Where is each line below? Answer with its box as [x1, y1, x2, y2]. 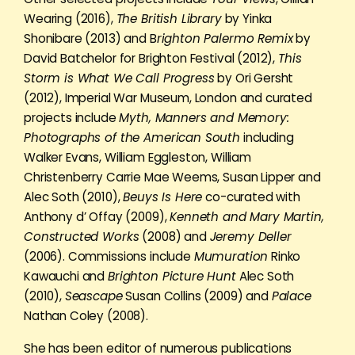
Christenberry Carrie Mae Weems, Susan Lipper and [24, 169, 321, 185]
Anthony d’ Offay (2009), [24, 208, 170, 225]
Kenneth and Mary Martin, [170, 208, 324, 225]
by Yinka [221, 10, 273, 27]
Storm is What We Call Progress [24, 70, 215, 86]
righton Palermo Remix [156, 30, 293, 47]
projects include [24, 109, 120, 126]
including [239, 129, 294, 146]
